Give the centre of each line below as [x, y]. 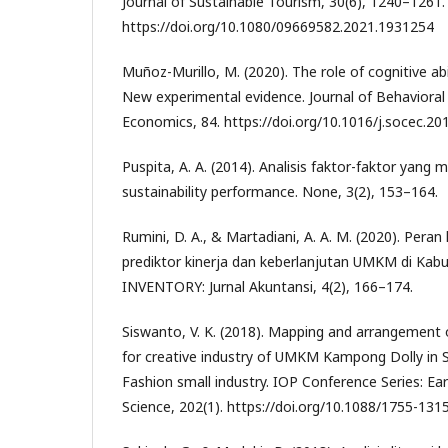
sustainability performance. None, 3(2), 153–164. [280, 191]
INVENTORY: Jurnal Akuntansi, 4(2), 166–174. [267, 286]
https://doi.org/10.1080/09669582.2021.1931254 [278, 26]
